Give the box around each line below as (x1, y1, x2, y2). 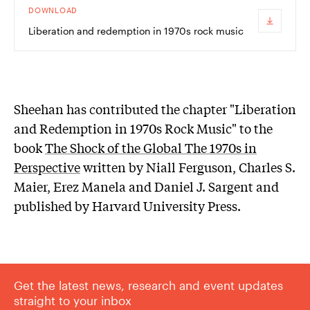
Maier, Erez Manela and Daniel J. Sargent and (14, 177, 279, 196)
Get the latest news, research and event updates (14, 277, 283, 292)
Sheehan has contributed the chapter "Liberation (14, 100, 296, 118)
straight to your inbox (14, 293, 131, 307)
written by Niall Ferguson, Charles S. (80, 158, 295, 176)
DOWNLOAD (28, 5, 78, 15)
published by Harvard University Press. (14, 197, 241, 215)
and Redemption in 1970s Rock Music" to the (14, 119, 273, 138)
